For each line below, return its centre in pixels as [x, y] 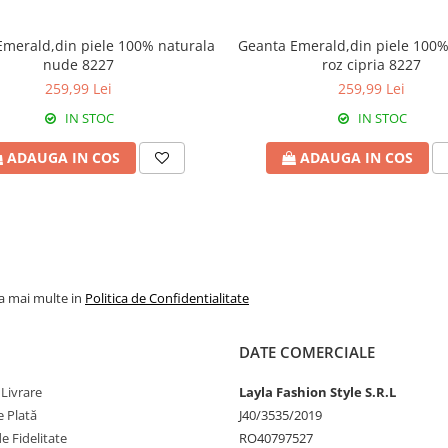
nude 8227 [78, 64]
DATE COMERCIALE [307, 352]
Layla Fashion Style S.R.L [317, 392]
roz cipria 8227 [371, 64]
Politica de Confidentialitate [167, 298]
